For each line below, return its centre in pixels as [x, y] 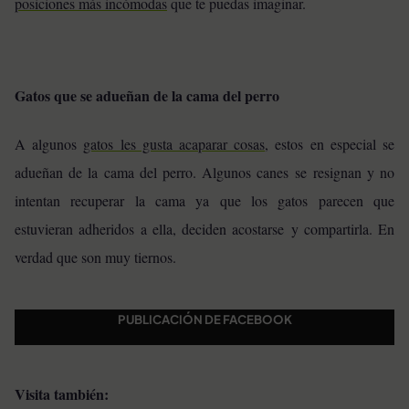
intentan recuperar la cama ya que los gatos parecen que [204, 201]
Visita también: [64, 394]
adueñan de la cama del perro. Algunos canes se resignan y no [204, 173]
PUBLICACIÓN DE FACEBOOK [204, 320]
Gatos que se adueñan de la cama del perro [147, 95]
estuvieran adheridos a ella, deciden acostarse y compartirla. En [204, 229]
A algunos [49, 144]
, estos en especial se [330, 144]
